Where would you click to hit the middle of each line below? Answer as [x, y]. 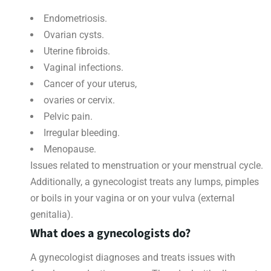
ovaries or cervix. [79, 100]
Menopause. [70, 149]
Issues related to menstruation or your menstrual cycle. [147, 166]
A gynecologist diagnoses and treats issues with [133, 258]
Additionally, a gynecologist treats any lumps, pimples [145, 182]
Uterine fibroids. [77, 51]
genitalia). [52, 215]
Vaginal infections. [83, 68]
